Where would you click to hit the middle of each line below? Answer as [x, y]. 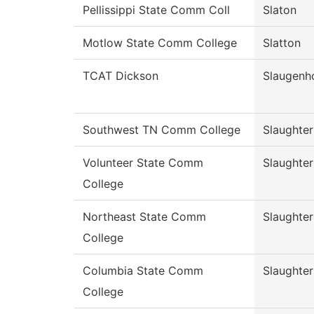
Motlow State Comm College [160, 43]
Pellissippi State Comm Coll [156, 10]
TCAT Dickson [121, 76]
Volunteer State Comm [143, 163]
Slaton [280, 10]
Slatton [282, 43]
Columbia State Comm [143, 271]
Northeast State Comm [144, 217]
